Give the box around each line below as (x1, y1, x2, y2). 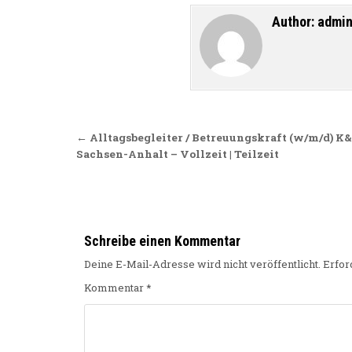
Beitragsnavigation (75, 125, 284, 155)
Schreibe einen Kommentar (84, 233, 240, 250)
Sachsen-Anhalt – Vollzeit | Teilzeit (76, 147, 279, 162)
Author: (272, 13, 317, 31)
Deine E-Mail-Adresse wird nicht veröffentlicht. (84, 257, 321, 272)
